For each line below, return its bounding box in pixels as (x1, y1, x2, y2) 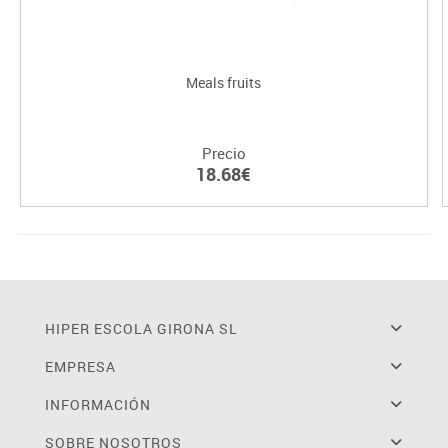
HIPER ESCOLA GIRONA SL (44, 319, 238, 339)
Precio (201, 143, 246, 164)
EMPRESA (44, 357, 116, 377)
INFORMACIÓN (44, 395, 151, 415)
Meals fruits (186, 73, 262, 93)
